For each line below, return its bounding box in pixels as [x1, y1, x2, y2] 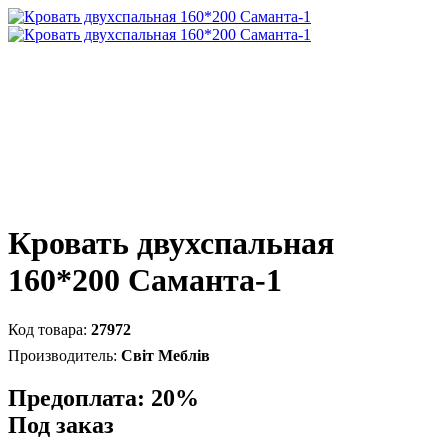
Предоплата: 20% [8, 384, 199, 411]
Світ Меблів [121, 346, 210, 364]
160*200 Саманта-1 [8, 262, 282, 299]
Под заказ [8, 411, 114, 438]
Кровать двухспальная [8, 225, 334, 262]
